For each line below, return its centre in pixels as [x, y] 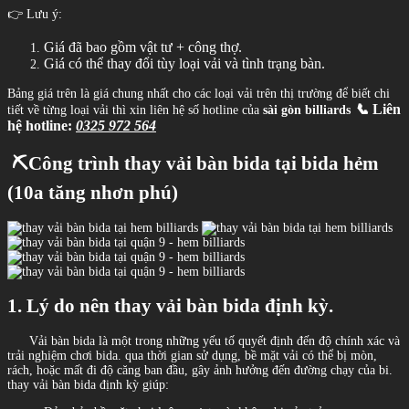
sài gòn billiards [307, 110]
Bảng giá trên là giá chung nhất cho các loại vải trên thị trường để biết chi [199, 93]
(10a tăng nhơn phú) [93, 193]
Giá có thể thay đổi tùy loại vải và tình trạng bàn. [184, 63]
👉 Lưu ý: [35, 14]
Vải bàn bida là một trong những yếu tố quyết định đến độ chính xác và [204, 341]
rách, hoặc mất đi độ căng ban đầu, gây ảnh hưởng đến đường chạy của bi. [200, 370]
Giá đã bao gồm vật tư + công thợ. [143, 47]
